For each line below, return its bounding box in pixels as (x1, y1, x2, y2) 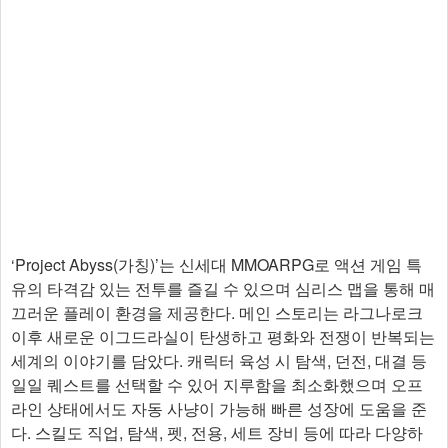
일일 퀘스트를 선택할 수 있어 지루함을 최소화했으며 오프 (11, 373, 423, 397)
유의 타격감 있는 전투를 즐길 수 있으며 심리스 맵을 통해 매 (11, 277, 435, 301)
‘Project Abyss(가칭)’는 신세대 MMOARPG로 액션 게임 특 (11, 253, 422, 277)
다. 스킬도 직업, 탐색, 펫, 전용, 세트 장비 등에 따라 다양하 (11, 421, 423, 445)
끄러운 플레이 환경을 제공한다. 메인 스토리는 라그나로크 (11, 301, 423, 325)
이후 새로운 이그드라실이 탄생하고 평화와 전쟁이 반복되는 (11, 325, 435, 349)
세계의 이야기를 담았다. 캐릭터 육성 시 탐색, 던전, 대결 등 (11, 349, 427, 373)
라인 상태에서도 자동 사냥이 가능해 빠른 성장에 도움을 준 (11, 397, 427, 421)
